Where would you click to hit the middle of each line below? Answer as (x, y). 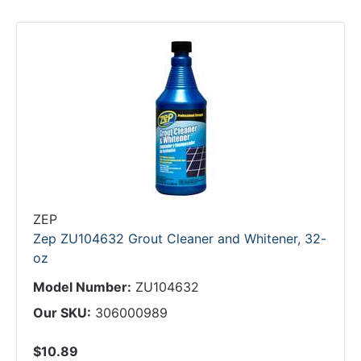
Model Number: (82, 287)
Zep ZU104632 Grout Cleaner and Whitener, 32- (180, 239)
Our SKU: (62, 313)
